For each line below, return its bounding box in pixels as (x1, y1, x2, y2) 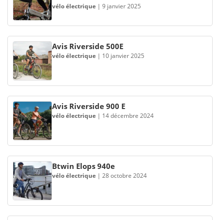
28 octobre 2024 (102, 171, 147, 180)
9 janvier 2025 (102, 2, 141, 10)
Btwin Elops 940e (52, 161, 115, 171)
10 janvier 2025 (102, 52, 144, 60)
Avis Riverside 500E (52, 41, 123, 51)
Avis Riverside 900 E (52, 101, 125, 111)
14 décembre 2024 (102, 111, 154, 120)
